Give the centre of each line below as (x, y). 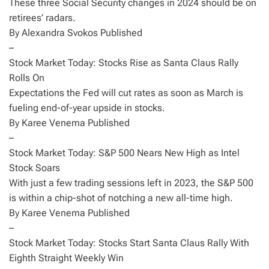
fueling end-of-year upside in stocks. (87, 108)
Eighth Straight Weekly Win (66, 258)
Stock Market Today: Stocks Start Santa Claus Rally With (129, 243)
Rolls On (27, 78)
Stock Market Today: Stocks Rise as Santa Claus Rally (124, 63)
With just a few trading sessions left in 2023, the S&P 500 (131, 183)
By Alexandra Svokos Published (76, 33)
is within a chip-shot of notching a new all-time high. (121, 198)
